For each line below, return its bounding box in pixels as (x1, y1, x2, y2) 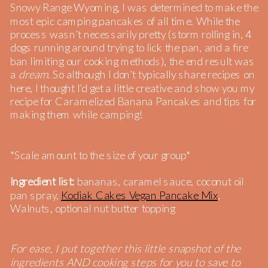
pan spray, (10, 188, 62, 202)
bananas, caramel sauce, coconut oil (77, 175, 244, 188)
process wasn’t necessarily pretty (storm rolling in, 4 (10, 28, 252, 41)
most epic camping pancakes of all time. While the (10, 14, 240, 28)
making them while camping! (10, 108, 146, 121)
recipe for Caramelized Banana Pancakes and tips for (10, 95, 257, 108)
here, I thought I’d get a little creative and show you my (10, 81, 255, 95)
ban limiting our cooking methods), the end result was (10, 54, 255, 68)
